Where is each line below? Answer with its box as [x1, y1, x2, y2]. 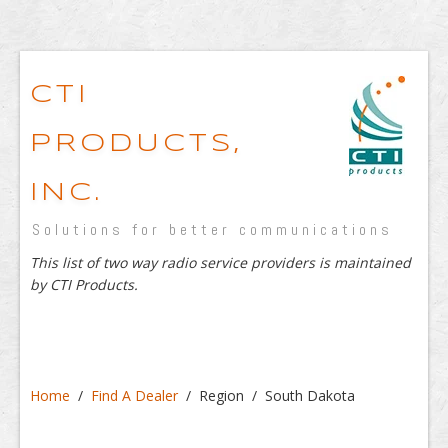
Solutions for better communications [32, 219, 393, 240]
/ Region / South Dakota [178, 386, 355, 405]
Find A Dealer [91, 386, 178, 405]
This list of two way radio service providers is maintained [30, 253, 411, 272]
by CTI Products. [30, 275, 138, 294]
